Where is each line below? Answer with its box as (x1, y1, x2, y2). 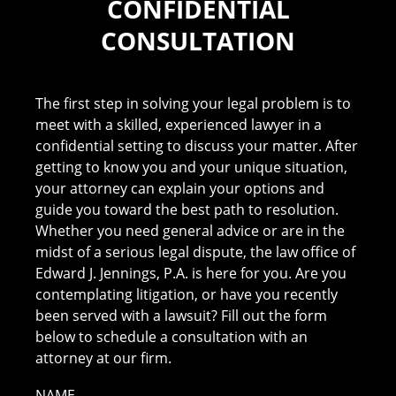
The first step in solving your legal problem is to (35, 93, 352, 113)
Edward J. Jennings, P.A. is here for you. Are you (35, 263, 347, 283)
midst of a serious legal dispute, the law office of (35, 241, 356, 262)
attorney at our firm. (35, 347, 172, 368)
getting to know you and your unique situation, (35, 156, 348, 177)
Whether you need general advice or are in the (35, 220, 346, 240)
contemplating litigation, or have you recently (35, 284, 339, 304)
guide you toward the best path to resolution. (35, 199, 339, 219)
